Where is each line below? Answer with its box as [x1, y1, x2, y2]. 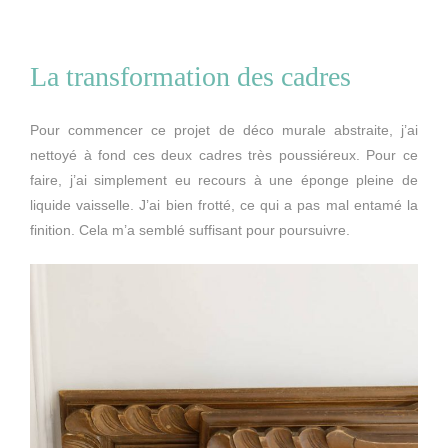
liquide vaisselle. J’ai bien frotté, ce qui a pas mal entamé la [30, 196, 418, 213]
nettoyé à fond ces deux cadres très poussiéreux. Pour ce [30, 146, 418, 163]
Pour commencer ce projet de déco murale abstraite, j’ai [30, 121, 418, 138]
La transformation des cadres [30, 61, 351, 93]
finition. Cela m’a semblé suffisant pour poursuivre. [30, 221, 350, 238]
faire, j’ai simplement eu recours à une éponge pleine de [30, 171, 418, 188]
